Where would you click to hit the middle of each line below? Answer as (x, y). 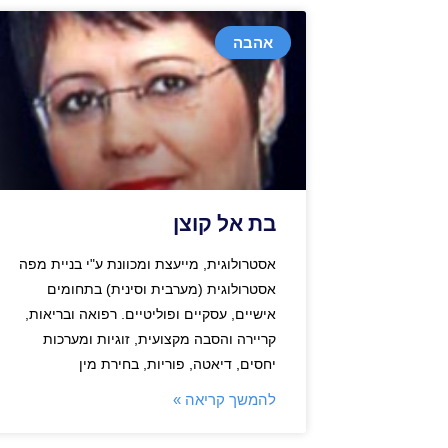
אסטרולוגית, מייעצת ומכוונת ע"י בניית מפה (147, 264)
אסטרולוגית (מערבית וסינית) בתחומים (161, 289)
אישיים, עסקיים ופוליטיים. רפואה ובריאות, (150, 314)
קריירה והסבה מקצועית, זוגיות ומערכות (159, 339)
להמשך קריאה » (224, 400)
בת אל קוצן (224, 224)
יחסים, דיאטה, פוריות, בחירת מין (177, 364)
